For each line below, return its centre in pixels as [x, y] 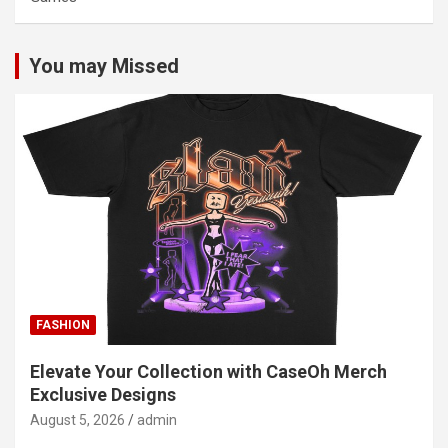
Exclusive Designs [103, 394]
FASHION [63, 324]
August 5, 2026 [77, 419]
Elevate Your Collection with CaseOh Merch [208, 371]
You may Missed [104, 65]
